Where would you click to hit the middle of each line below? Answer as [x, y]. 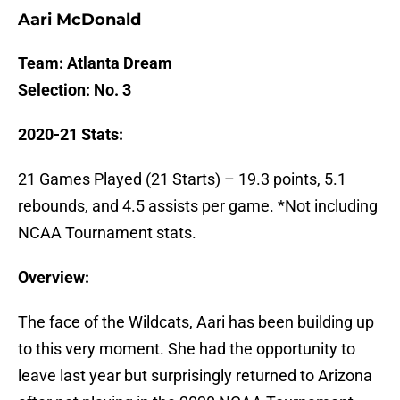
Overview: [55, 278]
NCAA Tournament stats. [107, 233]
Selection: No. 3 [75, 90]
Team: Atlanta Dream [95, 63]
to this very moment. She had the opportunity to [187, 349]
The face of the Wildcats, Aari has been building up [196, 322]
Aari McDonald [79, 20]
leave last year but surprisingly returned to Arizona [195, 376]
